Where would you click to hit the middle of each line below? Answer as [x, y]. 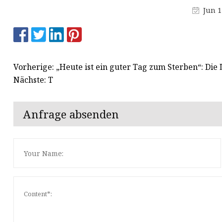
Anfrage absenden [71, 114]
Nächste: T [33, 80]
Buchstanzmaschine [123, 19]
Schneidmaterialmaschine [135, 37]
